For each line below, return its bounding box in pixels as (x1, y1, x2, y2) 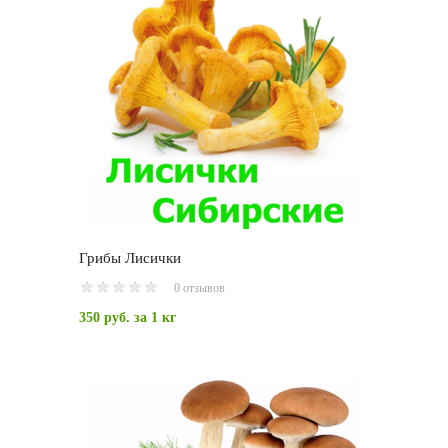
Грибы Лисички (79, 250, 181, 267)
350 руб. (79, 310, 130, 326)
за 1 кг (130, 310, 176, 326)
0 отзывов (174, 281, 225, 296)
